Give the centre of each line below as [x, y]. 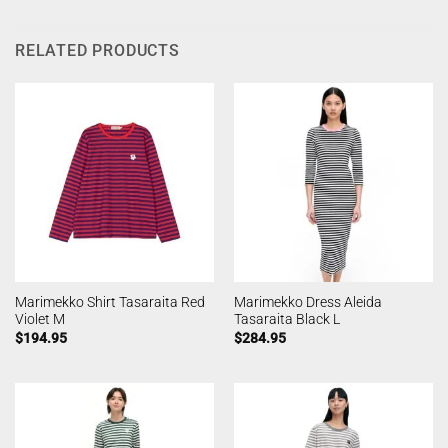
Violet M [39, 319]
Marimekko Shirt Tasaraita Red [109, 302]
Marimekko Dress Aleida [307, 302]
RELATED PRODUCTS [97, 50]
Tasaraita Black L [286, 319]
